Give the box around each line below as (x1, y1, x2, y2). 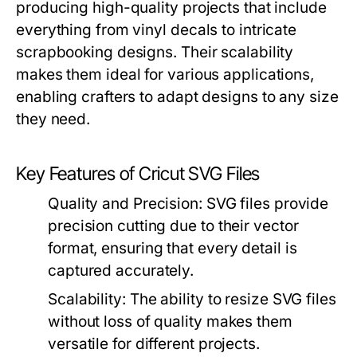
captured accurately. (48, 261, 194, 280)
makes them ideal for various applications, (16, 65, 315, 84)
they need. (16, 110, 91, 129)
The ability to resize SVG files (125, 290, 336, 309)
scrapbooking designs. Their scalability (16, 43, 294, 62)
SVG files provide (202, 194, 329, 214)
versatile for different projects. (48, 335, 260, 354)
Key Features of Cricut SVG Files (16, 163, 261, 186)
